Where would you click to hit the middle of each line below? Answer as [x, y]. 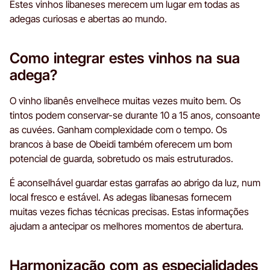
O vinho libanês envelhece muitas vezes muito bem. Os [125, 100]
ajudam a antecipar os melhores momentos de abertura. [127, 226]
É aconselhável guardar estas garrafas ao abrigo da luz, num [135, 182]
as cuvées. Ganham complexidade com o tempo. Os [118, 129]
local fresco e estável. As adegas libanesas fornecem [121, 197]
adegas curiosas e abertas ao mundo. [88, 18]
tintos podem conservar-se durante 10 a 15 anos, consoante [135, 115]
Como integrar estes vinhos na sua [125, 58]
